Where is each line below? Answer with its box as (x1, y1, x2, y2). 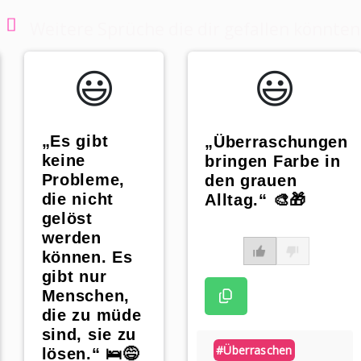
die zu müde (41, 305, 142, 324)
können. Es (41, 247, 133, 266)
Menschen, (41, 286, 130, 305)
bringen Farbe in (205, 152, 341, 171)
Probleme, (41, 170, 125, 189)
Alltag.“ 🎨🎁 (205, 191, 306, 210)
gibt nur (41, 267, 107, 285)
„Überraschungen (205, 133, 348, 151)
